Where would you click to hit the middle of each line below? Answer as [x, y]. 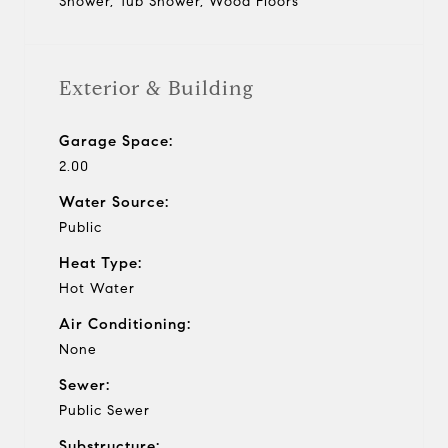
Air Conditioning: [125, 323]
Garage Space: [116, 140]
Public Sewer [104, 410]
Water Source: [114, 201]
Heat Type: [100, 262]
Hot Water [97, 288]
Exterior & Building [156, 88]
